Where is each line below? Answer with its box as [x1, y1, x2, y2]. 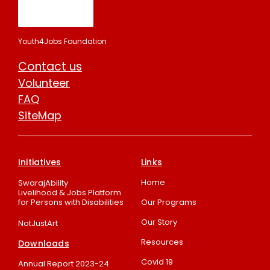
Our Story [141, 216, 177, 228]
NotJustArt [18, 218, 58, 230]
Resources [141, 236, 183, 248]
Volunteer [18, 75, 70, 91]
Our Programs [141, 196, 196, 209]
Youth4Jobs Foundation [18, 36, 108, 46]
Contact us [18, 58, 82, 75]
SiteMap [18, 108, 61, 124]
